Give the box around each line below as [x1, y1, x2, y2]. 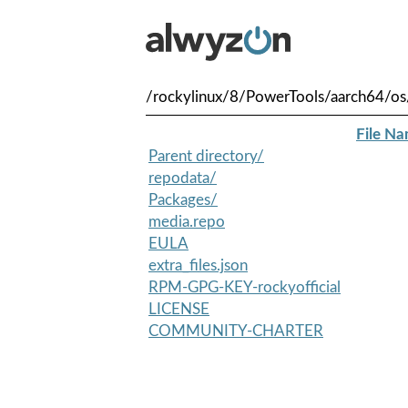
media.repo [148, 213, 225, 229]
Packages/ [148, 191, 218, 208]
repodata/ [148, 169, 217, 186]
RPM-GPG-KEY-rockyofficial [148, 279, 341, 295]
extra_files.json [148, 257, 248, 273]
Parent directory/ [148, 148, 264, 164]
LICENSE [148, 301, 209, 317]
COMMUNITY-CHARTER [148, 322, 323, 339]
